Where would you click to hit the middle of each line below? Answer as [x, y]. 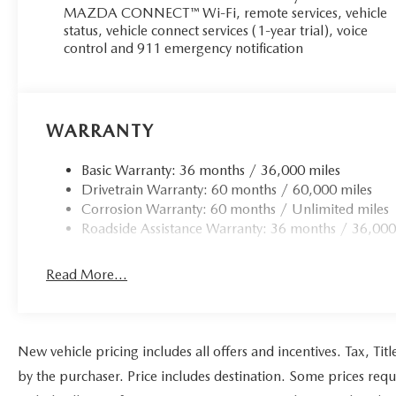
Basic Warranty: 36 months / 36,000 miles [211, 171]
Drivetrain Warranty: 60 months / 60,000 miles [227, 190]
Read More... [87, 275]
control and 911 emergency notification [184, 49]
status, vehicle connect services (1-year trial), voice [216, 31]
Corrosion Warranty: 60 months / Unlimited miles [236, 209]
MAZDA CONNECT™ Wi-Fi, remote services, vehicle [226, 13]
